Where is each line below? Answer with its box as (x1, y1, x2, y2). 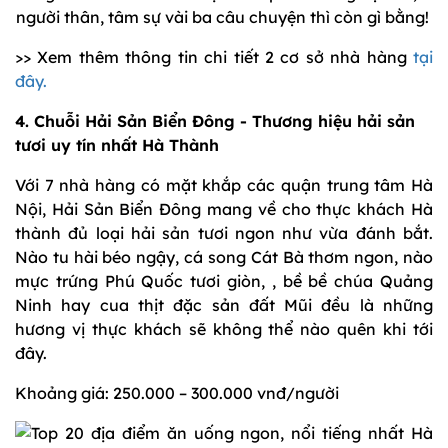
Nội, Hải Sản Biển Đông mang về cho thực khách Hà (15, 199, 433, 220)
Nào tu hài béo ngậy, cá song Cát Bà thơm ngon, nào (15, 247, 433, 268)
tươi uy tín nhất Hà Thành (15, 135, 219, 156)
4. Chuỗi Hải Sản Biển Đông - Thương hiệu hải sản (15, 111, 415, 132)
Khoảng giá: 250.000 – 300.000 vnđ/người (15, 383, 339, 404)
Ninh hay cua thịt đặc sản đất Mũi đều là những (15, 295, 433, 316)
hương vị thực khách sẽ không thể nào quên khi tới (15, 319, 433, 340)
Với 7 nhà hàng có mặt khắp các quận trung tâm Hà (15, 175, 433, 196)
